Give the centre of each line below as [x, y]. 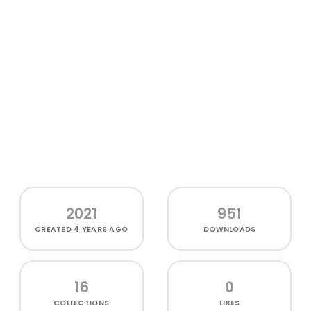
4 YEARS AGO [101, 229]
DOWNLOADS [230, 229]
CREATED [54, 229]
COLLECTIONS [82, 303]
